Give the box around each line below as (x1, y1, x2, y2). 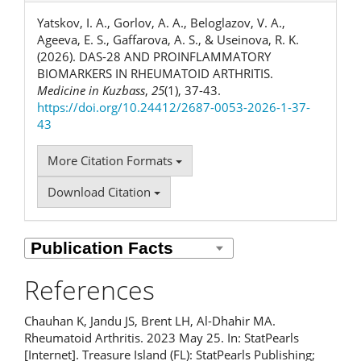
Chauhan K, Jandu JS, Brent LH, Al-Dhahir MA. (24, 312, 276, 329)
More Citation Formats (48, 152, 176, 168)
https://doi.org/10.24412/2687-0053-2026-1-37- (37, 99, 310, 115)
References (24, 272, 155, 307)
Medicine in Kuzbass (37, 82, 145, 98)
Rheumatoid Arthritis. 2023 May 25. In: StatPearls (24, 329, 299, 346)
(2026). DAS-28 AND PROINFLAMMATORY (37, 48, 271, 64)
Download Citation (48, 184, 154, 200)
